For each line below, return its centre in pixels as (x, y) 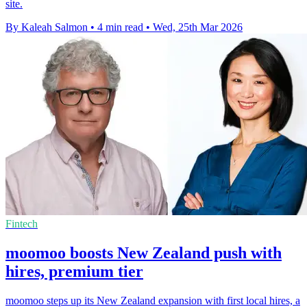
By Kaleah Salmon (47, 27)
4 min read (120, 27)
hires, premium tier (74, 272)
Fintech (22, 224)
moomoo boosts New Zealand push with (144, 253)
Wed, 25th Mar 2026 (198, 27)
